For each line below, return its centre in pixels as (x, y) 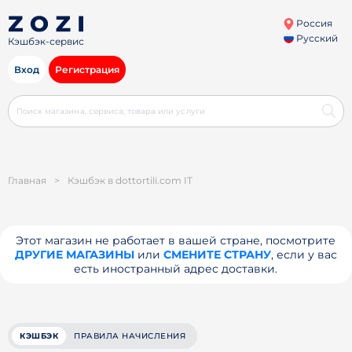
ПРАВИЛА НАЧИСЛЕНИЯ (130, 336)
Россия (313, 23)
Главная (27, 180)
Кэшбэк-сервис (46, 42)
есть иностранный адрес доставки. (176, 269)
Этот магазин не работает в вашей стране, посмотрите (176, 240)
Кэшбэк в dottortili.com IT (130, 180)
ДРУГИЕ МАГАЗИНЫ (74, 255)
